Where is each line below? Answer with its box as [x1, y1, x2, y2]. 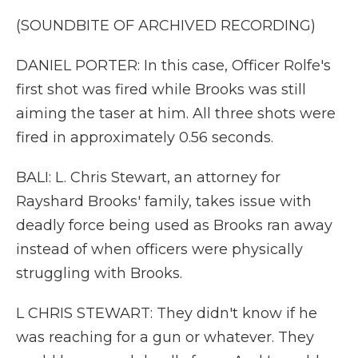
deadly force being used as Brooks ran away [16, 217, 332, 234]
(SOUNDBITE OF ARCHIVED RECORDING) [16, 17, 316, 34]
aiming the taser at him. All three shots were [16, 105, 336, 122]
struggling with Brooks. [16, 265, 182, 282]
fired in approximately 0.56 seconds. [16, 129, 273, 146]
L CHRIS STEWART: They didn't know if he [16, 304, 317, 322]
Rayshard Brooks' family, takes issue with [16, 193, 312, 210]
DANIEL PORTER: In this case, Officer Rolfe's [16, 57, 331, 74]
